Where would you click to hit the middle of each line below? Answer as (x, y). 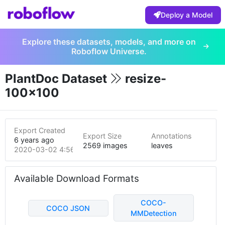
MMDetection (153, 213)
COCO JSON (68, 208)
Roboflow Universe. (109, 51)
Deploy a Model (187, 15)
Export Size (102, 136)
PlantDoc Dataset (58, 79)
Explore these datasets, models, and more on (109, 42)
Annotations (172, 136)
